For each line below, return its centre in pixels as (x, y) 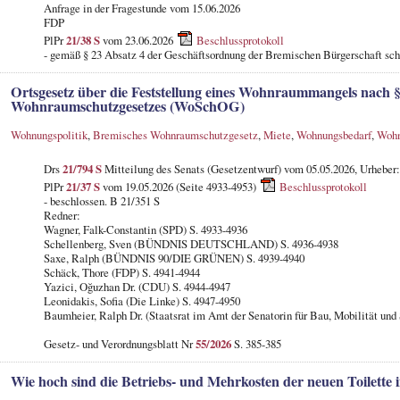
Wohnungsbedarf (333, 134)
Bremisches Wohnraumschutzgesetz (175, 134)
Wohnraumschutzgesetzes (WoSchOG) (127, 106)
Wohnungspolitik (49, 134)
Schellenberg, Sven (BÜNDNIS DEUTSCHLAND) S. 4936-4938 (191, 243)
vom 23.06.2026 (137, 40)
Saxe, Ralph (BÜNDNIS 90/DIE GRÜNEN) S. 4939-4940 (174, 258)
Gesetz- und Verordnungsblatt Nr (119, 343)
